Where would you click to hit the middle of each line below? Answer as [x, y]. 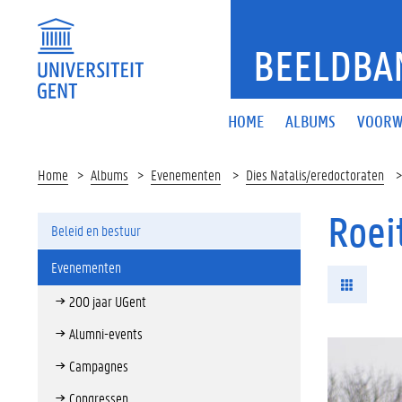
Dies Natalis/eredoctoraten [315, 175]
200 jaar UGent [108, 301]
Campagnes [99, 366]
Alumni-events [106, 333]
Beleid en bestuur [96, 230]
